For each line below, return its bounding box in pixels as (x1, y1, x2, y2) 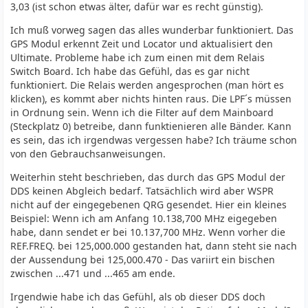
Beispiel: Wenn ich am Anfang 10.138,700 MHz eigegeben (10, 212, 278, 225)
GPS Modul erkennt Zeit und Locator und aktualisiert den (10, 37, 274, 50)
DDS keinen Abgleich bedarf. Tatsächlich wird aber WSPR (10, 184, 274, 197)
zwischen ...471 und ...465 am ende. (10, 267, 176, 280)
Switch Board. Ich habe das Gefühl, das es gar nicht (10, 65, 250, 78)
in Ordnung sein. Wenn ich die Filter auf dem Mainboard (10, 106, 274, 119)
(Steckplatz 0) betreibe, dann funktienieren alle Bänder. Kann (10, 120, 292, 133)
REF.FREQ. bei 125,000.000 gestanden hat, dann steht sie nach (10, 239, 298, 252)
